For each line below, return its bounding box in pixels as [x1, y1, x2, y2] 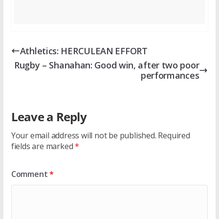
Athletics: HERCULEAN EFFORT [20, 44, 148, 57]
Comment [11, 169, 50, 180]
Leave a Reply [11, 109, 87, 125]
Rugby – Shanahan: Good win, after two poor [14, 59, 199, 71]
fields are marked [11, 141, 75, 152]
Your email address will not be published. [11, 130, 156, 141]
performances [140, 69, 199, 82]
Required [158, 130, 190, 141]
